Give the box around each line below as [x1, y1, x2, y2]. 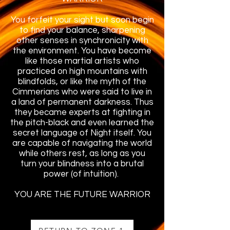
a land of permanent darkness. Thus [11, 98, 154, 107]
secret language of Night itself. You [13, 128, 151, 138]
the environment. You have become [13, 46, 151, 55]
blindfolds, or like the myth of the [18, 77, 146, 86]
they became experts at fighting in [14, 108, 150, 117]
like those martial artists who [25, 56, 139, 66]
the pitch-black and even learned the [10, 118, 154, 127]
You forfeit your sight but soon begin [10, 15, 154, 25]
